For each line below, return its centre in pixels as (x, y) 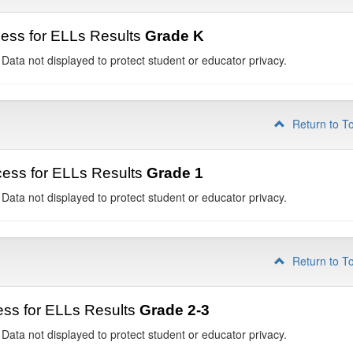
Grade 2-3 (175, 310)
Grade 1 (175, 173)
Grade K (175, 36)
